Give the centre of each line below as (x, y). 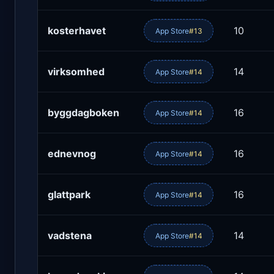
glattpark (69, 195)
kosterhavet (77, 31)
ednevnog (72, 154)
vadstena (70, 236)
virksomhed (76, 72)
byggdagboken (83, 113)
